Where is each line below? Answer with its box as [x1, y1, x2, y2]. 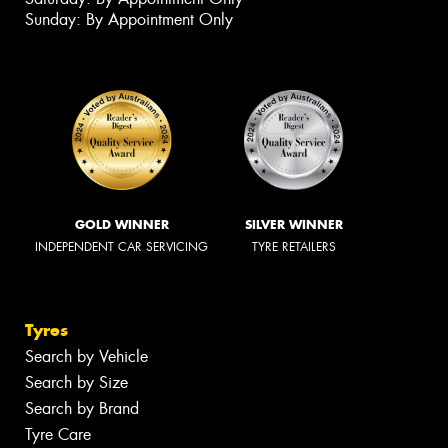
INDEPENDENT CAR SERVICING [35, 239, 208, 256]
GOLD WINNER [74, 217, 169, 233]
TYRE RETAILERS [252, 239, 336, 256]
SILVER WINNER [245, 217, 343, 233]
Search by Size [25, 371, 128, 393]
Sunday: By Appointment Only [25, 9, 233, 31]
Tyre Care [25, 423, 91, 445]
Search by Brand [25, 397, 139, 419]
